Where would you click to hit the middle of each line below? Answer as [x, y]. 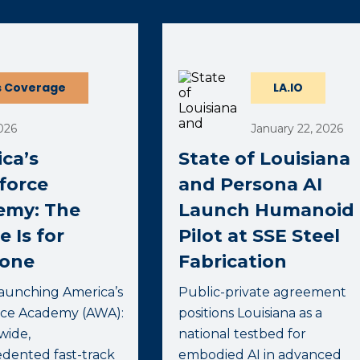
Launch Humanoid [267, 210]
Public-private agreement [263, 292]
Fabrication [233, 262]
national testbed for [243, 334]
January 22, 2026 [297, 129]
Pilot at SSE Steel [260, 236]
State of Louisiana [265, 159]
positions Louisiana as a [251, 313]
